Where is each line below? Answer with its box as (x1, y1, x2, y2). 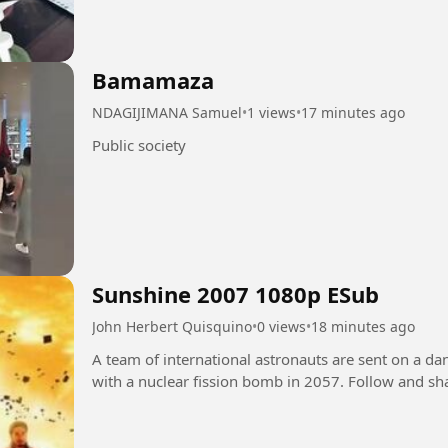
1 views (247, 103, 296, 123)
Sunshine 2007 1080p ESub (92, 279, 379, 309)
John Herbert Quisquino (92, 317, 252, 336)
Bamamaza (92, 65, 214, 96)
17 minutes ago (301, 103, 405, 123)
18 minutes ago (311, 317, 415, 336)
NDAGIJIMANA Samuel (92, 103, 242, 123)
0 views (257, 317, 306, 336)
